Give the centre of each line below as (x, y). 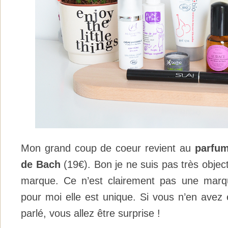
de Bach (42, 165)
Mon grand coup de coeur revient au (108, 148)
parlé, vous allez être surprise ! (91, 213)
